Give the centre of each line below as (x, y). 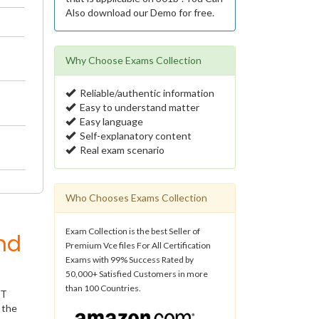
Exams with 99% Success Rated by (130, 260)
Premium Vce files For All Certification (138, 245)
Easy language (109, 121)
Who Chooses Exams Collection (136, 198)
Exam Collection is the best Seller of (133, 231)
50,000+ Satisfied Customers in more (137, 274)
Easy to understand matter (137, 107)
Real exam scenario (120, 150)
